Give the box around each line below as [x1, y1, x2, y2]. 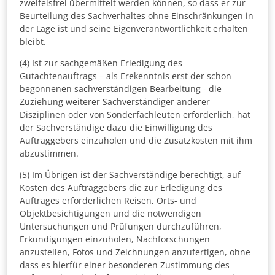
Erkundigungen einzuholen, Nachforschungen [20, 233, 210, 246]
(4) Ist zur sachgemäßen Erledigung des [20, 57, 182, 69]
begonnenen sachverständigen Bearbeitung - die [20, 83, 222, 95]
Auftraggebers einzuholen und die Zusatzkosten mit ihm [20, 134, 252, 147]
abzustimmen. [20, 147, 79, 160]
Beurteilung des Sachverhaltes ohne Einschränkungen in [20, 10, 254, 22]
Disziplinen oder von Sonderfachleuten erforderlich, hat [20, 109, 250, 121]
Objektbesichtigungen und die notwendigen [20, 207, 201, 220]
